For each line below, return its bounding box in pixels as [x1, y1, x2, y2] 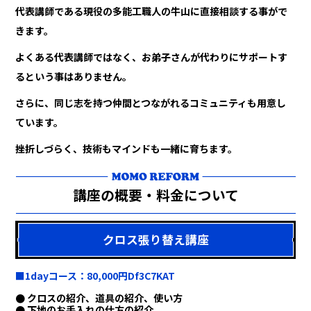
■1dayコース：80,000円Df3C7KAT [15, 269, 176, 283]
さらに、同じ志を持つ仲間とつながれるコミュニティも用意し [15, 96, 287, 110]
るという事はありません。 [15, 69, 133, 84]
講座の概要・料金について [72, 185, 239, 205]
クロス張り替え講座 [102, 231, 209, 249]
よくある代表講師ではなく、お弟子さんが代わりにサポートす [15, 50, 288, 65]
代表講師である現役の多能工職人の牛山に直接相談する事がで [15, 4, 288, 19]
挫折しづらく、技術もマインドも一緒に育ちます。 [15, 142, 238, 156]
